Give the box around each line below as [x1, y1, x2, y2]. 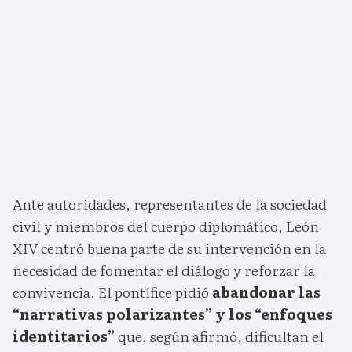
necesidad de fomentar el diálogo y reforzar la [13, 259, 315, 281]
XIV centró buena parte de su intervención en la [13, 237, 326, 259]
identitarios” [13, 325, 115, 347]
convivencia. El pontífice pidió [13, 281, 212, 303]
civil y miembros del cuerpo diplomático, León [13, 215, 319, 237]
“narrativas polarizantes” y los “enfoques [13, 303, 332, 325]
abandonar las [212, 281, 321, 303]
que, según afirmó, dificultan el [115, 325, 324, 347]
